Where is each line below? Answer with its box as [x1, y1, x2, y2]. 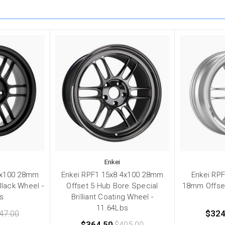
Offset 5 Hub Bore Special [66, 181, 158, 191]
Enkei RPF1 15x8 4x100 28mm [61, 170, 164, 180]
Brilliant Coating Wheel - [71, 192, 154, 202]
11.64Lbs [96, 203, 128, 213]
